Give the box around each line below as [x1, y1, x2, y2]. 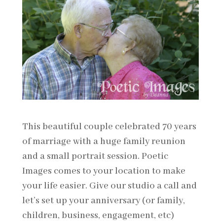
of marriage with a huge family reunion [22, 135, 185, 147]
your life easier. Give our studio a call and [22, 180, 197, 192]
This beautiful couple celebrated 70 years [22, 120, 196, 133]
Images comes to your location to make [22, 165, 185, 177]
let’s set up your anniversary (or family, [22, 194, 185, 207]
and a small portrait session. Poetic [22, 150, 168, 162]
